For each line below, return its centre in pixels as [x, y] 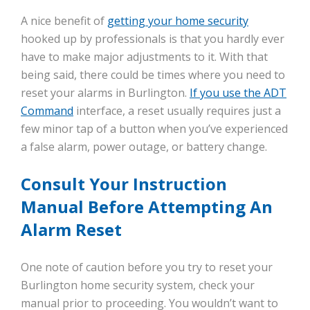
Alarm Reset [71, 230]
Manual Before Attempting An [147, 207]
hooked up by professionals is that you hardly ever [153, 39]
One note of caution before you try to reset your [147, 267]
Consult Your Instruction [124, 184]
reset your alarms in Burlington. [105, 93]
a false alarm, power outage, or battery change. [144, 147]
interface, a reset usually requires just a [177, 111]
